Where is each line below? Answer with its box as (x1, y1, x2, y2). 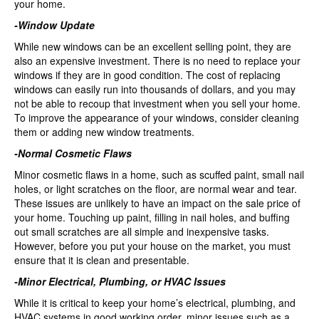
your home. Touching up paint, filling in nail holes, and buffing (14, 210, 290, 224)
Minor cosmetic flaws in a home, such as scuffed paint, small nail (14, 167, 304, 182)
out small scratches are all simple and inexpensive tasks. (14, 224, 269, 239)
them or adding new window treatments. (14, 125, 194, 139)
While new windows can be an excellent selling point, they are (14, 39, 291, 53)
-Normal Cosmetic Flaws (14, 146, 132, 160)
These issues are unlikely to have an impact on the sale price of (14, 196, 300, 210)
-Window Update (14, 18, 95, 32)
